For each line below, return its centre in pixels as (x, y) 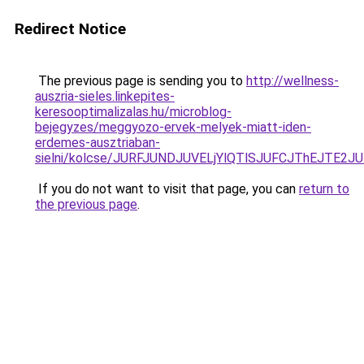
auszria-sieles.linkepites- (105, 96)
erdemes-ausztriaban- (97, 143)
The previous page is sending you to (141, 81)
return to (324, 189)
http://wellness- (292, 81)
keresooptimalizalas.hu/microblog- (133, 112)
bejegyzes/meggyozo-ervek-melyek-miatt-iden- (173, 127)
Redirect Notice (70, 29)
